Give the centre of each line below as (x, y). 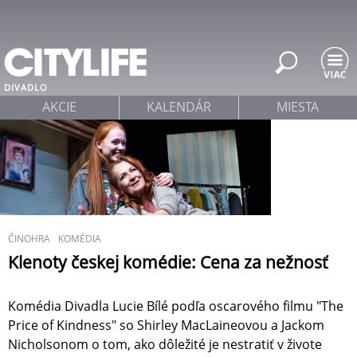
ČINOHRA (29, 239)
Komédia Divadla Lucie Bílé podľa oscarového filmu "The (176, 306)
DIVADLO (26, 87)
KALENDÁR (178, 107)
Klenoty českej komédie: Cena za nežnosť (168, 262)
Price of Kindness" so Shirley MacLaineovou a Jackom (166, 326)
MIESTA (298, 107)
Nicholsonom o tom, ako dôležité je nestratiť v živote (165, 345)
